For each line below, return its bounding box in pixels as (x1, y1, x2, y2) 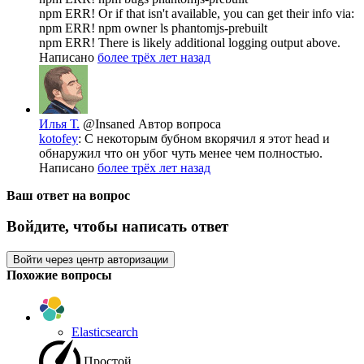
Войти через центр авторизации (13, 253, 168, 266)
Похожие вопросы (6, 267, 112, 282)
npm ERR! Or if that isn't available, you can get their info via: (39, 6, 354, 20)
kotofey (39, 131, 78, 145)
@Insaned (83, 116, 138, 131)
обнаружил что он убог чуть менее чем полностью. (39, 145, 323, 160)
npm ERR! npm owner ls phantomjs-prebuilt (39, 20, 267, 35)
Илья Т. (39, 116, 80, 131)
